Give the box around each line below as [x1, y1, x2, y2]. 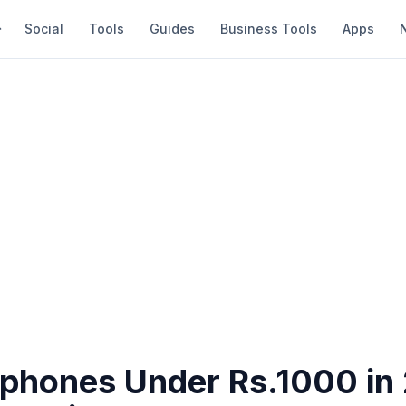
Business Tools [220, 21, 317, 36]
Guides [150, 21, 195, 36]
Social [24, 21, 63, 36]
